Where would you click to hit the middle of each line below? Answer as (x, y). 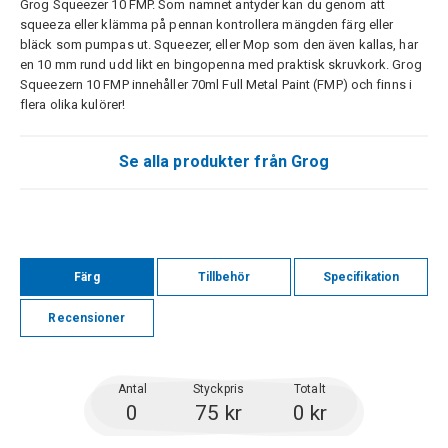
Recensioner (87, 317)
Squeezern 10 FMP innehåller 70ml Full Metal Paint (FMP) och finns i (216, 84)
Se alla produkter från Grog (224, 161)
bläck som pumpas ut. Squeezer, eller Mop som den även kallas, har (219, 44)
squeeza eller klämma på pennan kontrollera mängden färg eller (207, 24)
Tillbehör (224, 276)
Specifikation (361, 276)
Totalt (310, 388)
